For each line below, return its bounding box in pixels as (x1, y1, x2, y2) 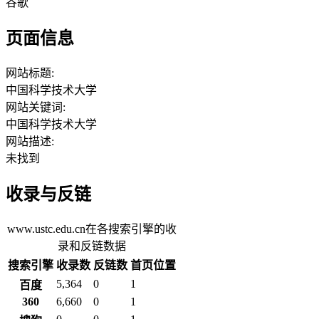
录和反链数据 (58, 239, 126, 252)
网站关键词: (6, 101, 66, 114)
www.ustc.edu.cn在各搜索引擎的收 (7, 222, 177, 235)
